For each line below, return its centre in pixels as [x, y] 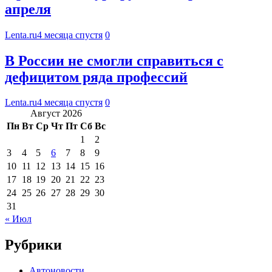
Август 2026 [56, 114]
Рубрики [33, 245]
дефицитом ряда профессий [96, 77]
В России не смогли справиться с [114, 60]
